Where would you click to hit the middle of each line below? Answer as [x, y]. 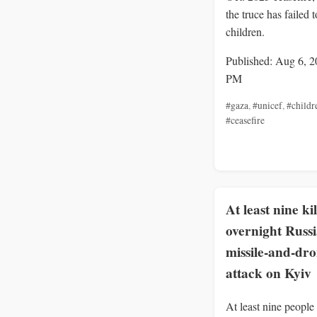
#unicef [267, 106]
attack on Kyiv [269, 273]
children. [245, 32]
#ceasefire [245, 121]
